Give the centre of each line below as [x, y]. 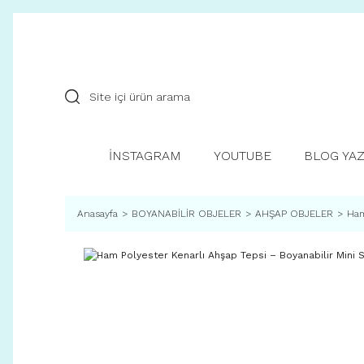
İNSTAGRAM [145, 156]
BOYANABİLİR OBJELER [186, 214]
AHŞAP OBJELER [294, 214]
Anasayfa [97, 214]
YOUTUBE [243, 156]
